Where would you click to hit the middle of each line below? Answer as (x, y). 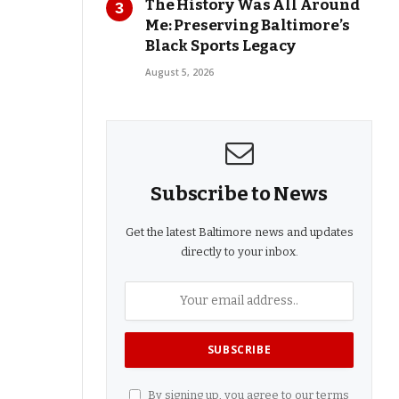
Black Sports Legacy (220, 45)
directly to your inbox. (239, 251)
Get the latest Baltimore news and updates (239, 232)
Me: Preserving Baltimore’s (248, 25)
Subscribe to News (239, 193)
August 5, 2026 (179, 72)
